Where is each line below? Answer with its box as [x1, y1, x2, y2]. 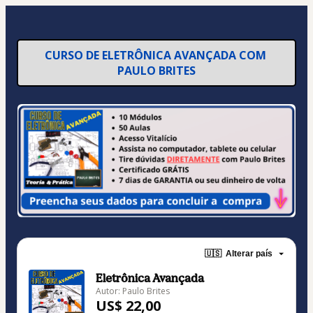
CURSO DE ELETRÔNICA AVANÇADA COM [44, 48, 269, 63]
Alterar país [226, 249, 272, 259]
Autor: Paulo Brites [96, 284, 170, 297]
